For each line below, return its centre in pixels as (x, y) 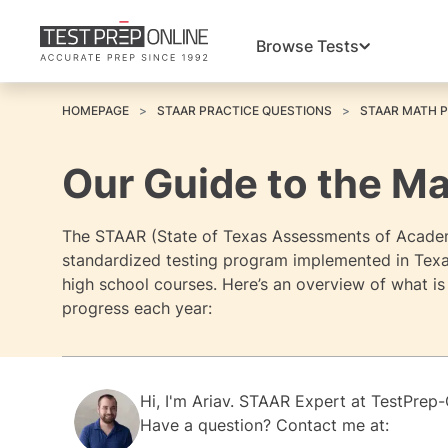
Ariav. (213, 401)
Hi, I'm (166, 401)
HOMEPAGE (95, 110)
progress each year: (137, 308)
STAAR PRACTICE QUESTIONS (244, 110)
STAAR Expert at (302, 401)
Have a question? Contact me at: (264, 425)
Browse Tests (307, 46)
